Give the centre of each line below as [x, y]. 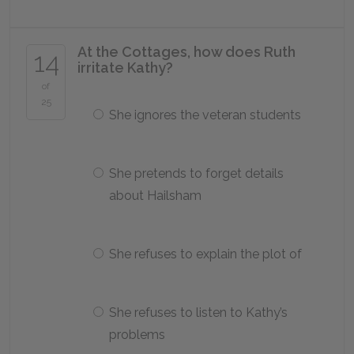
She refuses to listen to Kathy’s [198, 313]
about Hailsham [155, 196]
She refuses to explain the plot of [205, 254]
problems [137, 335]
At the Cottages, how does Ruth [186, 52]
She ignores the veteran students [205, 115]
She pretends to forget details [196, 173]
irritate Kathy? [125, 68]
